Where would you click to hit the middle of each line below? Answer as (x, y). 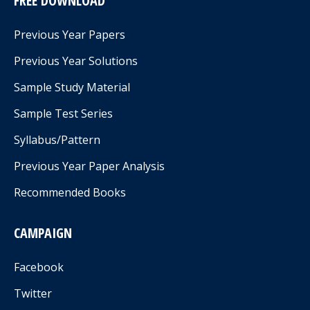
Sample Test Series (63, 113)
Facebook (39, 267)
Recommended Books (70, 192)
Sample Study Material (72, 87)
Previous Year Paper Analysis (89, 166)
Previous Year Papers (70, 35)
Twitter (33, 293)
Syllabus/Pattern (57, 140)
